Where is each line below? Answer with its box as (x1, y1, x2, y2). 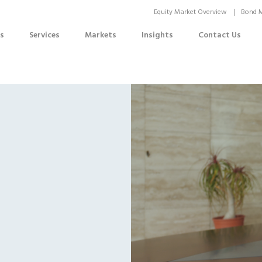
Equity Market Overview (154, 6, 227, 18)
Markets (85, 28, 116, 42)
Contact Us (198, 28, 241, 42)
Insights (142, 28, 173, 42)
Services (29, 28, 60, 42)
